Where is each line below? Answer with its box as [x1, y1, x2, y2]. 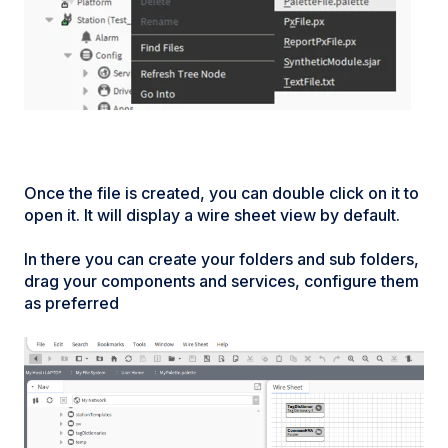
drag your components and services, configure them [24, 271, 419, 292]
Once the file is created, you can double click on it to [24, 182, 419, 203]
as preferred [24, 293, 119, 314]
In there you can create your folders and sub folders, [24, 249, 419, 270]
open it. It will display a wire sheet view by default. [24, 204, 400, 225]
